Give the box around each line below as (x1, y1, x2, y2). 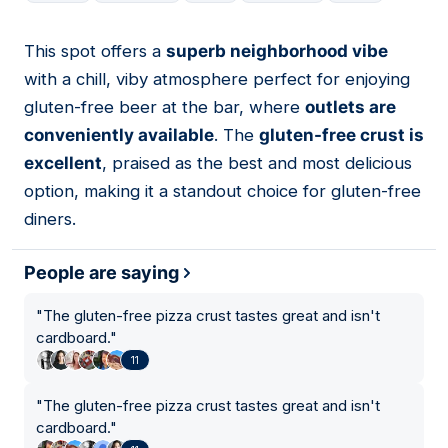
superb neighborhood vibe (166, 41, 388, 62)
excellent (24, 153, 102, 174)
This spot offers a (24, 41, 166, 62)
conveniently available (24, 125, 214, 146)
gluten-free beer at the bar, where (24, 97, 305, 118)
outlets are (305, 97, 396, 118)
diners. (24, 209, 76, 230)
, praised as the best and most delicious (102, 153, 412, 174)
